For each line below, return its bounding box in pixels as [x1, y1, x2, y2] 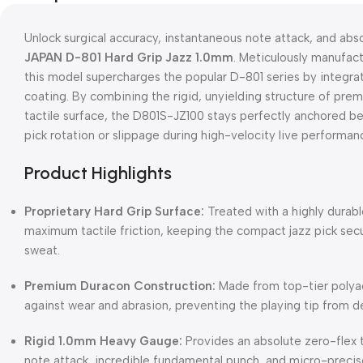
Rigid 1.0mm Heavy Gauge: [24, 333, 182, 348]
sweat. [24, 242, 60, 258]
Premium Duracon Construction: [24, 278, 216, 293]
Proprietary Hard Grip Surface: [24, 203, 204, 219]
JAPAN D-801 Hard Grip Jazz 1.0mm [24, 49, 233, 65]
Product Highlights [24, 161, 172, 184]
